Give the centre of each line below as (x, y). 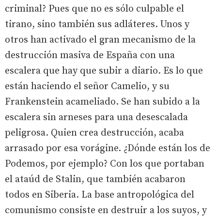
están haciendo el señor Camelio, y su (87, 86)
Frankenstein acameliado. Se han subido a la (102, 102)
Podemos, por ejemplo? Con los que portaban (105, 164)
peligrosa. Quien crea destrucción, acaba (94, 133)
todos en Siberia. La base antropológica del (100, 195)
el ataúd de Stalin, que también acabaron (95, 179)
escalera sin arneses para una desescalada (96, 117)
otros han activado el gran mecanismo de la (100, 40)
